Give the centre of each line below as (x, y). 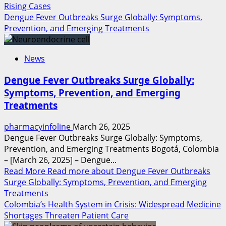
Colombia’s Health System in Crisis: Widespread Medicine (112, 204)
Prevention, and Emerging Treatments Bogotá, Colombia (111, 149)
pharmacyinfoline (38, 126)
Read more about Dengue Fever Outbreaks (129, 171)
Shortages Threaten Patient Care (66, 215)
